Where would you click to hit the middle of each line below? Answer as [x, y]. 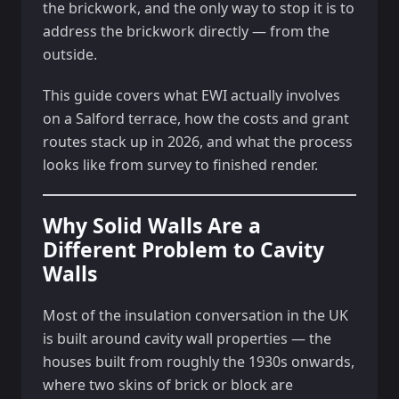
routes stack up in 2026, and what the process [198, 142]
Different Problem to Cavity [183, 249]
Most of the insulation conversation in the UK [195, 315]
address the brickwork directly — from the [186, 31]
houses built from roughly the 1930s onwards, [199, 362]
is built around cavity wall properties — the [187, 338]
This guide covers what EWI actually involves [191, 95]
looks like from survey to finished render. [180, 165]
